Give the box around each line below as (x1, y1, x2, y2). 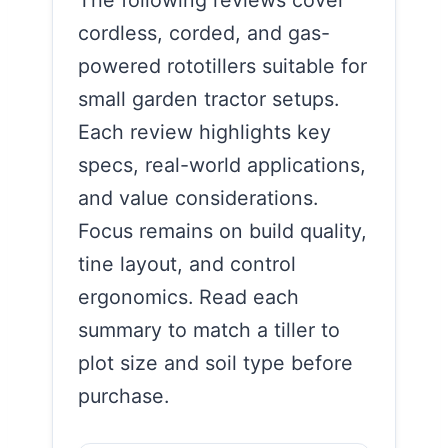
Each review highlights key (78, 119, 331, 144)
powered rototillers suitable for (78, 53, 367, 78)
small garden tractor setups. (78, 86, 339, 111)
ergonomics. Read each (78, 284, 299, 309)
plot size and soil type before (78, 350, 353, 375)
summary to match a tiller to (78, 317, 340, 342)
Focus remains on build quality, (78, 218, 367, 243)
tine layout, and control (78, 251, 296, 276)
